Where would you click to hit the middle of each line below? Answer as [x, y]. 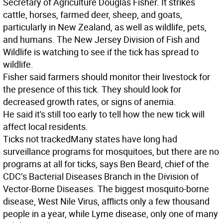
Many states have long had [124, 139]
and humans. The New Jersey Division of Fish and [101, 40]
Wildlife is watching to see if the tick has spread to [101, 52]
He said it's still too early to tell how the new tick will [104, 114]
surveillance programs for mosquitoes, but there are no [111, 152]
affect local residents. [46, 127]
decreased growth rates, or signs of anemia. [90, 102]
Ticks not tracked [37, 139]
